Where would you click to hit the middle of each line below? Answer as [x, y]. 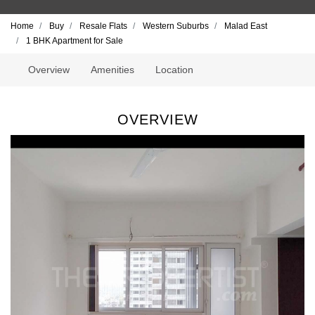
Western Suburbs [176, 26]
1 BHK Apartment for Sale [75, 41]
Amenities [113, 70]
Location [175, 70]
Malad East [246, 26]
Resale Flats [103, 26]
